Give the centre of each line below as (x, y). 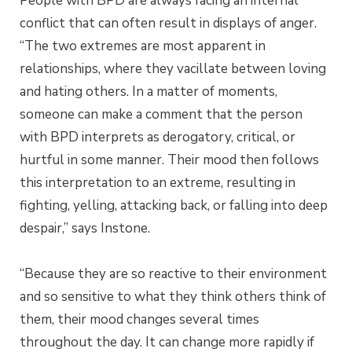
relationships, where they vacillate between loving (173, 69)
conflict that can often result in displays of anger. (170, 24)
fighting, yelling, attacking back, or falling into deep (174, 206)
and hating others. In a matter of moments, (148, 92)
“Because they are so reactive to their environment (173, 273)
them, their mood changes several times (139, 319)
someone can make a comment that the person (161, 115)
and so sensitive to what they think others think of (173, 296)
